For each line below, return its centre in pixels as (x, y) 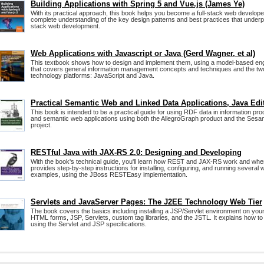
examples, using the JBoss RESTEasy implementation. (109, 174)
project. (41, 125)
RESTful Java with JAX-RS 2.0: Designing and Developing (136, 152)
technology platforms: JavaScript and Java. (93, 75)
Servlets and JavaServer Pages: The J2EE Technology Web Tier (146, 202)
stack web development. (65, 26)
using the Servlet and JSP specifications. (89, 224)
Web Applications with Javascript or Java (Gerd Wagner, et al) (143, 53)
